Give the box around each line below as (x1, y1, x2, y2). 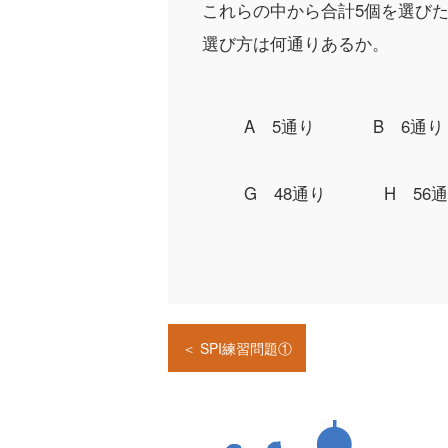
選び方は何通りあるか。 (201, 30, 389, 55)
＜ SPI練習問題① (182, 338, 292, 359)
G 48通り (243, 180, 326, 205)
